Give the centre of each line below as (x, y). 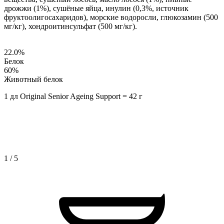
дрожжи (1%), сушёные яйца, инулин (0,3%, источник (96, 8)
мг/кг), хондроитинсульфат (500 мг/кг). (70, 26)
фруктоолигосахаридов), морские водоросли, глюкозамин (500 (111, 17)
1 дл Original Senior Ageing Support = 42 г (73, 96)
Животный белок (33, 79)
